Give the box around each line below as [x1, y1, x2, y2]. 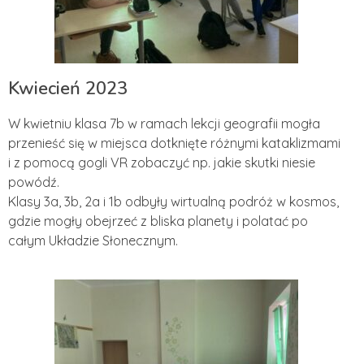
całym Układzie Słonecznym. [8, 232, 178, 249]
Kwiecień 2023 [8, 76, 128, 101]
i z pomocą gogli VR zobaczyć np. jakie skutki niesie [8, 154, 315, 171]
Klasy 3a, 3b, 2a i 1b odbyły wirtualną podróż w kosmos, [8, 193, 339, 210]
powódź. [8, 174, 59, 190]
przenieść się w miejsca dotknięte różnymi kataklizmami [8, 135, 340, 151]
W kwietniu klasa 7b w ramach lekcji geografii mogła [8, 115, 320, 132]
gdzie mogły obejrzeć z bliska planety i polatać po [8, 213, 308, 229]
